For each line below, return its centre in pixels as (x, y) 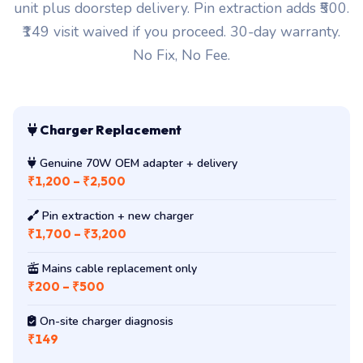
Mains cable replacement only (117, 268)
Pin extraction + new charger (116, 216)
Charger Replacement (109, 129)
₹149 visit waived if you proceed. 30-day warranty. (181, 32)
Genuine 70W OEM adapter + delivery (137, 163)
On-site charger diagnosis (105, 321)
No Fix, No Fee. (181, 56)
